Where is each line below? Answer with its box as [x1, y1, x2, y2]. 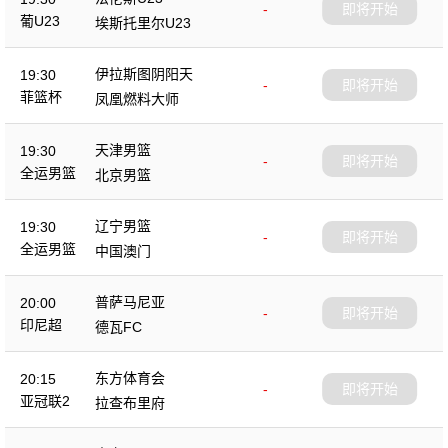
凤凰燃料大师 [95, 90, 179, 107]
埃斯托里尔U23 [95, 14, 191, 31]
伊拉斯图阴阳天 [95, 65, 193, 82]
